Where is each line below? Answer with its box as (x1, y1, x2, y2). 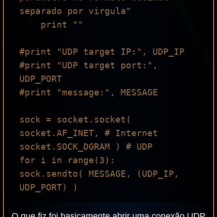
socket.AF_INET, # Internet (19, 128, 158, 138)
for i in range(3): (19, 155, 115, 165)
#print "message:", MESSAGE (19, 87, 158, 97)
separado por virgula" (19, 6, 131, 16)
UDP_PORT (19, 74, 62, 84)
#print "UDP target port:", (19, 60, 158, 70)
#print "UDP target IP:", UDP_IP (19, 46, 185, 57)
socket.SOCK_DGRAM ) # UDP (19, 141, 153, 152)
